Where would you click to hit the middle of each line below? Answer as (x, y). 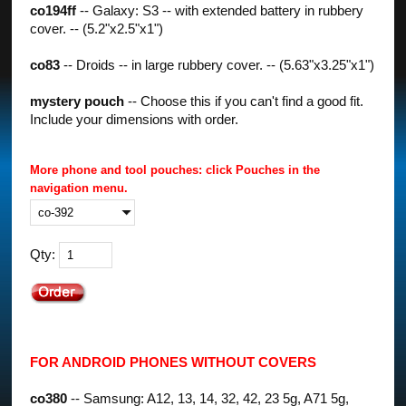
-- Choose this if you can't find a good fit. (244, 101)
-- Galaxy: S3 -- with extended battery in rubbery (220, 10)
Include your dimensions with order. (135, 119)
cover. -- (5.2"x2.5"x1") (97, 29)
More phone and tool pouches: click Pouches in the (175, 169)
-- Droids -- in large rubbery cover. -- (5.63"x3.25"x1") (217, 65)
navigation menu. (79, 188)
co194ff (53, 10)
